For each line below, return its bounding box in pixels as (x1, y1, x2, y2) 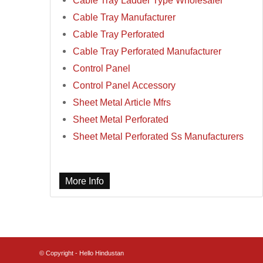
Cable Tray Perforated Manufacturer (73, 46, 222, 57)
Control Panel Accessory (73, 80, 176, 91)
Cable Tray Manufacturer (73, 12, 176, 23)
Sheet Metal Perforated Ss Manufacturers (73, 131, 244, 142)
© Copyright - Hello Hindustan (39, 249, 124, 257)
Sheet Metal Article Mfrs (73, 97, 171, 108)
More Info (65, 176, 104, 187)
